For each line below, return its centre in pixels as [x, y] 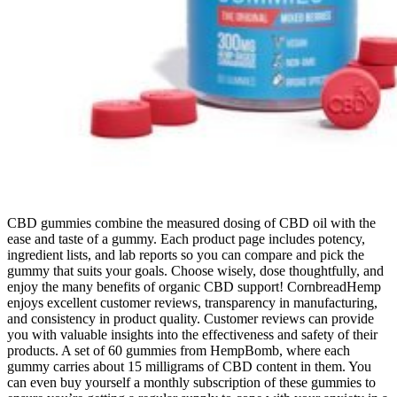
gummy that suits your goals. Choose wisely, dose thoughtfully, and [195, 270]
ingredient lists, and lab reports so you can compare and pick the [186, 254]
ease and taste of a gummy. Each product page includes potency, [186, 238]
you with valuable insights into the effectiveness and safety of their [192, 334]
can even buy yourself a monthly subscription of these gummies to [191, 382]
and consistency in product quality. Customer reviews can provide [191, 318]
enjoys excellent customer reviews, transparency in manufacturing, [192, 302]
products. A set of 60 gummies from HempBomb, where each [179, 350]
